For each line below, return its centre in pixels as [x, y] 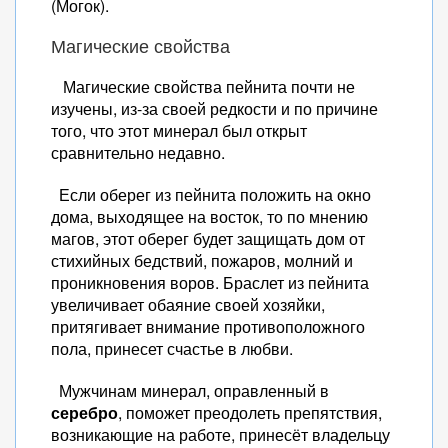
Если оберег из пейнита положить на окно [211, 194]
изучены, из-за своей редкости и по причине [214, 108]
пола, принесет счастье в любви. [172, 348]
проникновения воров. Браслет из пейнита [210, 282]
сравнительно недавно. [138, 152]
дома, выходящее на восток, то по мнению [209, 216]
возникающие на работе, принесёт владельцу [220, 434]
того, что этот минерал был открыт [179, 130]
